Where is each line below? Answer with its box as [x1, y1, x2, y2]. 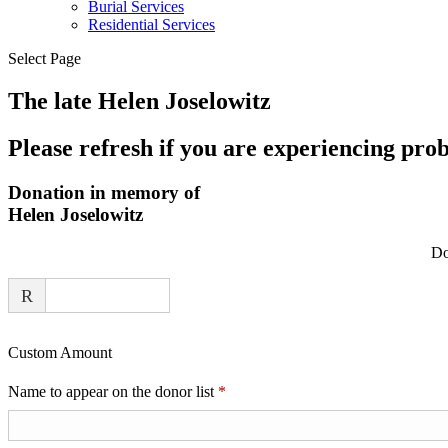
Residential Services [88, 16, 215, 33]
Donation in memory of [8, 181, 200, 203]
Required [225, 382, 283, 400]
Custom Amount [8, 344, 112, 362]
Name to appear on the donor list [8, 383, 218, 401]
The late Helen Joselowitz [8, 87, 271, 114]
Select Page [8, 50, 81, 67]
